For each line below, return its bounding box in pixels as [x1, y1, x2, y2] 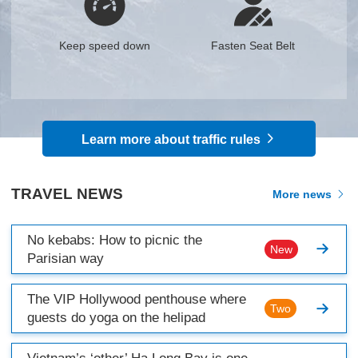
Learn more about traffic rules [82, 132, 265, 146]
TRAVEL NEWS [11, 185, 124, 203]
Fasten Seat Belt [211, 38, 296, 52]
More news [272, 187, 336, 201]
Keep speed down [59, 38, 151, 52]
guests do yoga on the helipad [27, 310, 206, 326]
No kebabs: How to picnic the [27, 233, 203, 249]
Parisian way [27, 251, 105, 267]
